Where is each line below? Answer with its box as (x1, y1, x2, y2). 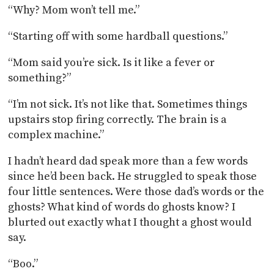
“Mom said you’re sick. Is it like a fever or (8, 55, 215, 70)
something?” (8, 70, 72, 85)
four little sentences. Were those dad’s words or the (8, 184, 265, 199)
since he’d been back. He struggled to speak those (8, 169, 257, 183)
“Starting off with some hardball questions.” (8, 29, 228, 43)
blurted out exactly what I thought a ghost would (8, 215, 252, 229)
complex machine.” (8, 127, 105, 142)
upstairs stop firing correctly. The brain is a (8, 112, 228, 127)
